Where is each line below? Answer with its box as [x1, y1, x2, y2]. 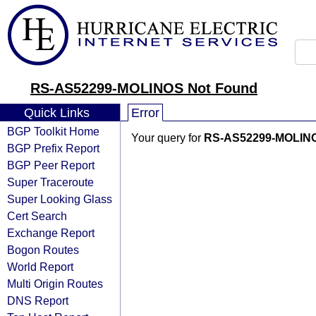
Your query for [131, 132, 204, 144]
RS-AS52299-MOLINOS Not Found [30, 80, 257, 96]
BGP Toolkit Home [7, 125, 99, 138]
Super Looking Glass [7, 193, 112, 205]
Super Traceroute [7, 176, 94, 188]
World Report [7, 260, 73, 273]
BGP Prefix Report [7, 142, 99, 154]
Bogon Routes [7, 243, 79, 256]
